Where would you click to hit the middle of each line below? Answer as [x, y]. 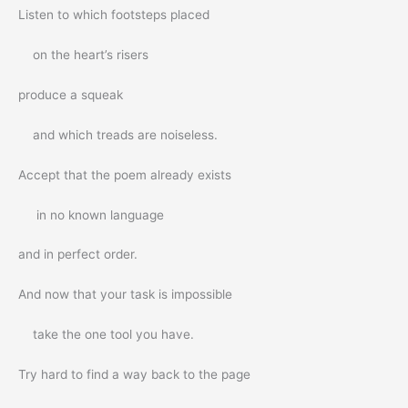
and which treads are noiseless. [118, 134]
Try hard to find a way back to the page [134, 375]
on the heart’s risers [85, 55]
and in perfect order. [78, 255]
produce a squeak [71, 94]
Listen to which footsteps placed [114, 15]
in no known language [91, 214]
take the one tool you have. [106, 335]
